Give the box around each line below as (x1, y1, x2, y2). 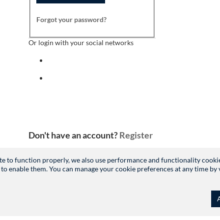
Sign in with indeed (48, 73, 111, 82)
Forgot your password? (36, 15, 107, 24)
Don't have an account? (28, 130, 119, 141)
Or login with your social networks (28, 38, 134, 47)
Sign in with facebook (48, 55, 119, 65)
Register (119, 130, 153, 141)
